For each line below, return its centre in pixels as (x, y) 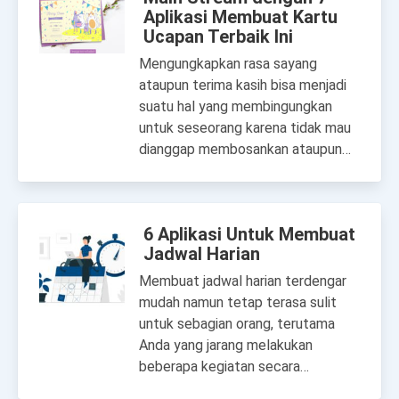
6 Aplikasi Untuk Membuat (249, 234)
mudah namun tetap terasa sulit (238, 302)
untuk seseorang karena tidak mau (245, 128)
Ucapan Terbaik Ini (218, 37)
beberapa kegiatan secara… (224, 366)
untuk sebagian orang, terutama (237, 324)
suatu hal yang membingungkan (236, 106)
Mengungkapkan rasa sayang (228, 64)
